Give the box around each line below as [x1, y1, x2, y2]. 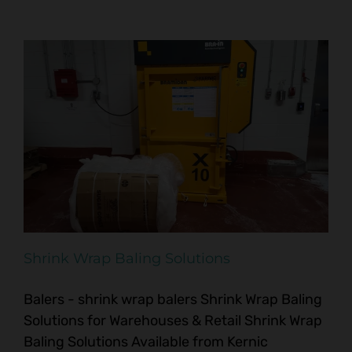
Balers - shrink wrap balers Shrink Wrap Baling [24, 290, 322, 308]
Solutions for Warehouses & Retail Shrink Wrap [24, 311, 322, 329]
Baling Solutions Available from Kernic [24, 332, 268, 350]
